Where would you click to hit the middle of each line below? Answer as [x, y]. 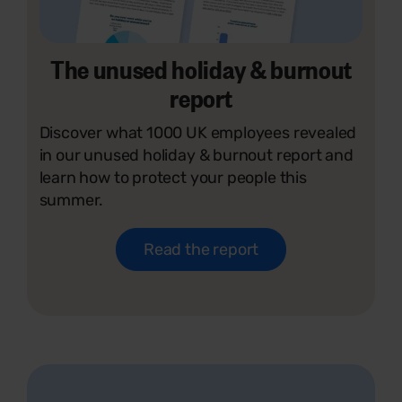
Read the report [201, 249]
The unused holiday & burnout [201, 68]
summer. [71, 200]
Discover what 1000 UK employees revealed [198, 132]
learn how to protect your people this [173, 177]
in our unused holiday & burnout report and [196, 155]
